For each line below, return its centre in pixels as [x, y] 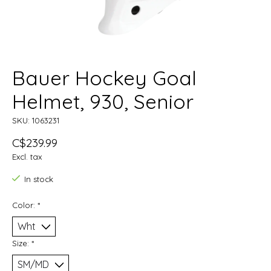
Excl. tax [27, 157]
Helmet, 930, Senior [103, 102]
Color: [25, 205]
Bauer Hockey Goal [104, 78]
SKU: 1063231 [36, 121]
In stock [38, 179]
